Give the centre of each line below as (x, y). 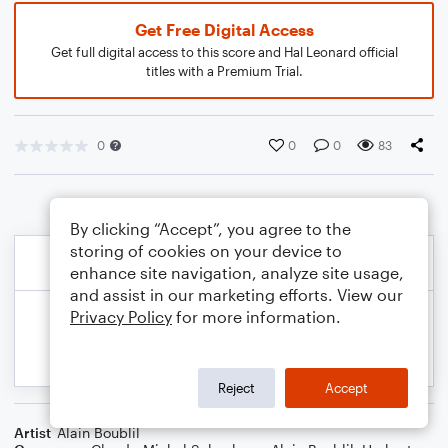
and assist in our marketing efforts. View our (236, 294)
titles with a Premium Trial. (224, 71)
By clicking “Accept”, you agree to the (210, 228)
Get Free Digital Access (224, 29)
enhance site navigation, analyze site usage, (237, 272)
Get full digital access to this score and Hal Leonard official (224, 52)
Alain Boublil (98, 432)
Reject (236, 387)
